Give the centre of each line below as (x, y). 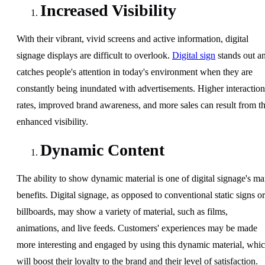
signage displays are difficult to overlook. (94, 55)
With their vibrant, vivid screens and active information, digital (132, 38)
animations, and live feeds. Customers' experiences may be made (137, 228)
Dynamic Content (102, 150)
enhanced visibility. (52, 121)
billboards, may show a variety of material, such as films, (122, 211)
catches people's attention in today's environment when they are (135, 72)
